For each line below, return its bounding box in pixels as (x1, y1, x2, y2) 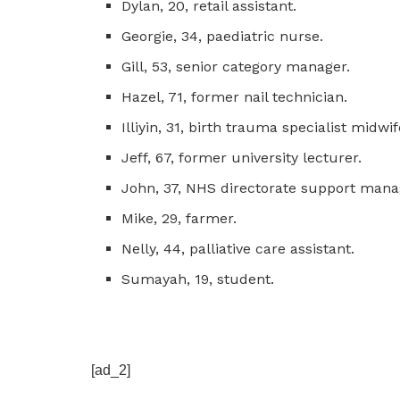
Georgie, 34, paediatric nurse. (121, 27, 324, 45)
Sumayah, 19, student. (121, 270, 275, 287)
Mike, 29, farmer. (121, 209, 237, 227)
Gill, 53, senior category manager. (121, 57, 351, 75)
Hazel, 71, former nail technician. (121, 87, 348, 105)
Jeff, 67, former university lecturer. (121, 148, 362, 166)
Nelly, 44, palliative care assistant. (121, 239, 355, 257)
